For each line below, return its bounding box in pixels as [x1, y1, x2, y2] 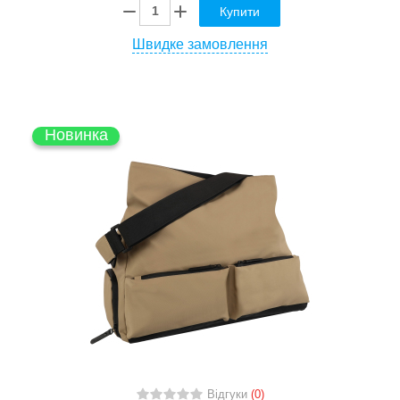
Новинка [44, 125, 108, 144]
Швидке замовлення [132, 36, 268, 52]
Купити [220, 4, 260, 19]
